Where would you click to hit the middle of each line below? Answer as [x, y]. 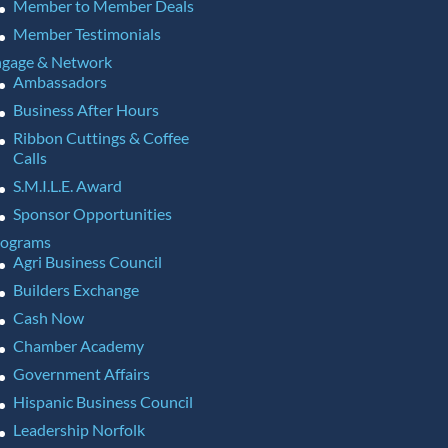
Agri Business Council [87, 262]
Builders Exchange [75, 290]
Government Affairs [81, 374]
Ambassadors [59, 82]
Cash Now [48, 318]
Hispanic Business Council [102, 402]
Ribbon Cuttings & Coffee [100, 138]
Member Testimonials [86, 34]
